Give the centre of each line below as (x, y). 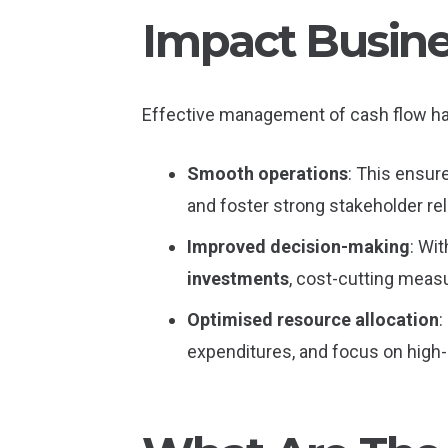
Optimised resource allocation (313, 319)
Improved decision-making (298, 246)
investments (238, 278)
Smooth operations (267, 173)
